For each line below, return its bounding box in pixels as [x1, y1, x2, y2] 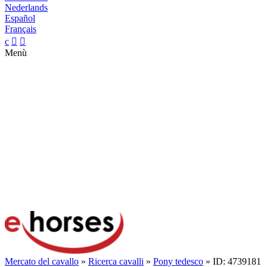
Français [5, 24, 36, 34]
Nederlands [5, 2, 48, 13]
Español [5, 13, 35, 23]
